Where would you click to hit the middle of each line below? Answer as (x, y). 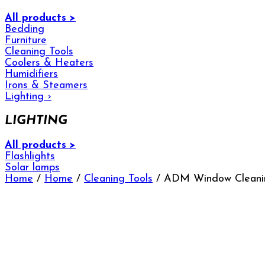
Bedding (25, 29)
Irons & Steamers (46, 85)
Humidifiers (31, 74)
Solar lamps (32, 167)
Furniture (26, 40)
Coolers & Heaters (49, 63)
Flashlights (30, 156)
